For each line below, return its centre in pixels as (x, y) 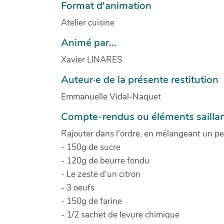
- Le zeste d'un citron (101, 174)
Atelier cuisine (88, 22)
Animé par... (89, 42)
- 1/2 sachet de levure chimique (120, 214)
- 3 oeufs (78, 187)
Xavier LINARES (91, 59)
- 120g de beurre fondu (105, 160)
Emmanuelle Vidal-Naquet (111, 96)
